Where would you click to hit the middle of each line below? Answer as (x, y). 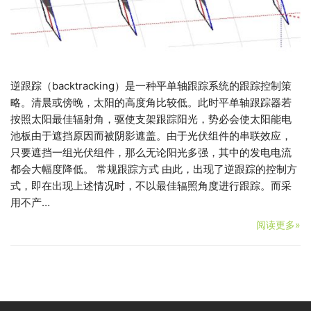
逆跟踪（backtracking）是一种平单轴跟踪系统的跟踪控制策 (151, 85)
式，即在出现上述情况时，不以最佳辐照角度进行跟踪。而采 (151, 185)
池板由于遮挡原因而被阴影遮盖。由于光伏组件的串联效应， (151, 135)
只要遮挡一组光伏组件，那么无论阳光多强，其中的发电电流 (151, 152)
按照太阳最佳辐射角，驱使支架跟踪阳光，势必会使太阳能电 (151, 119)
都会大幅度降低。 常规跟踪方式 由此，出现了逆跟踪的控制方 (154, 169)
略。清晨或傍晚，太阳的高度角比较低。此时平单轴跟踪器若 (151, 102)
